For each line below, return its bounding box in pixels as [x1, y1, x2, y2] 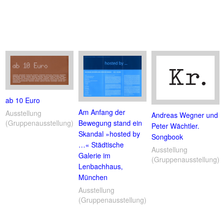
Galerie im [78, 150, 110, 161]
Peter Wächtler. [151, 120, 199, 131]
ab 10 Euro [5, 95, 40, 106]
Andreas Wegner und [151, 110, 218, 120]
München [78, 172, 108, 183]
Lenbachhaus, [78, 161, 123, 172]
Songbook [151, 131, 183, 142]
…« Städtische [78, 140, 124, 150]
